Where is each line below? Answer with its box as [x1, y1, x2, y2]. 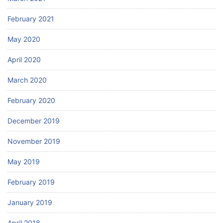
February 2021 [7, 14, 54, 23]
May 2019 [7, 157, 40, 166]
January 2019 [7, 198, 52, 207]
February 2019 [7, 177, 55, 186]
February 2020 [7, 96, 55, 105]
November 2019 [7, 136, 60, 145]
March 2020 [7, 75, 47, 84]
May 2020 [7, 34, 40, 43]
